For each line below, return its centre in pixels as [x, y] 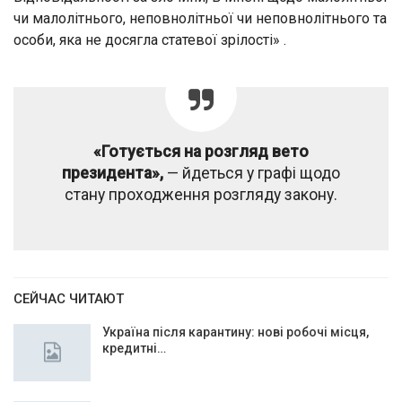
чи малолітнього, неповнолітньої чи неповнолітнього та [200, 18]
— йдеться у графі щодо [252, 173]
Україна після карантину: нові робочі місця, [236, 332]
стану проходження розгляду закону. [201, 195]
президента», [113, 173]
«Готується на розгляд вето [201, 152]
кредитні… [134, 348]
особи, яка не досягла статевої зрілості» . [150, 40]
